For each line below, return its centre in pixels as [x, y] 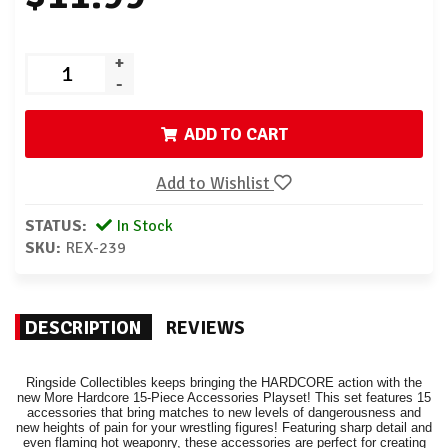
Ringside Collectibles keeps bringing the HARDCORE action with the [224, 383]
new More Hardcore [75, 398]
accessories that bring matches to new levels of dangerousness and [224, 413]
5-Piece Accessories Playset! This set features [278, 398]
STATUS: [56, 226]
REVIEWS [205, 328]
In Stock [142, 226]
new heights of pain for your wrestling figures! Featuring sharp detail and [224, 428]
